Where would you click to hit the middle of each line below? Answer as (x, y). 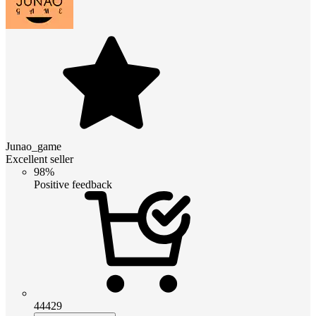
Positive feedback (73, 184)
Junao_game (34, 146)
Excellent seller (39, 159)
